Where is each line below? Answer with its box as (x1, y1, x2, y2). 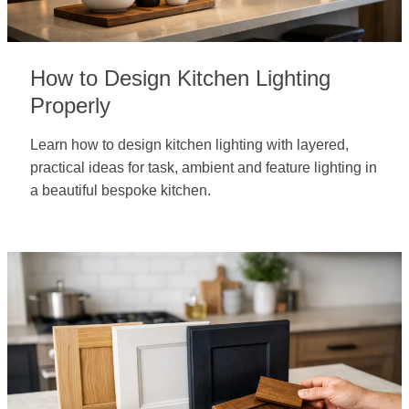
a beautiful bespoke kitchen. (30, 183, 211, 198)
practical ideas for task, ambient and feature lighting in (30, 160, 377, 175)
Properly (30, 93, 110, 118)
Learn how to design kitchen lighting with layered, (30, 137, 349, 152)
